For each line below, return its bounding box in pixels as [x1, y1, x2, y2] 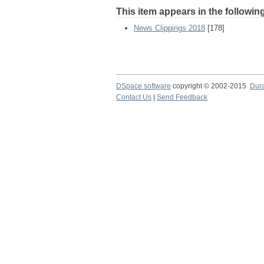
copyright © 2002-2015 [171, 82, 250, 90]
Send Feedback [157, 93, 207, 101]
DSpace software [116, 82, 171, 90]
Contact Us [116, 93, 151, 101]
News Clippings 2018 [134, 24, 205, 32]
